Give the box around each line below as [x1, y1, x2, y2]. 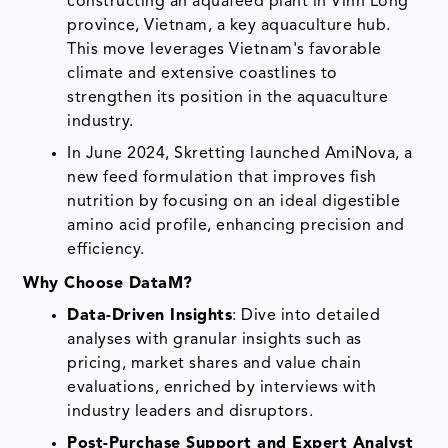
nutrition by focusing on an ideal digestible [67, 193, 401, 210]
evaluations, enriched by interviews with [67, 379, 377, 396]
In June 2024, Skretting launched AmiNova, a [67, 145, 413, 162]
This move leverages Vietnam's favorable [67, 41, 382, 58]
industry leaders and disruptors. [67, 403, 314, 420]
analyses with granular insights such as [67, 331, 362, 348]
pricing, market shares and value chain [67, 355, 362, 372]
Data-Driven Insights [67, 307, 233, 324]
